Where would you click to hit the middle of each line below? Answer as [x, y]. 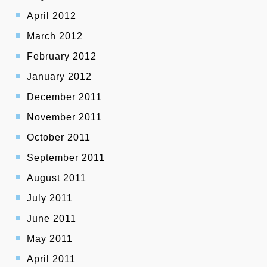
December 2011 [64, 97]
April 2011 [51, 259]
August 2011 [57, 178]
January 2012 [59, 77]
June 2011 [52, 219]
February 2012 [62, 57]
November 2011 [64, 117]
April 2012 [52, 16]
